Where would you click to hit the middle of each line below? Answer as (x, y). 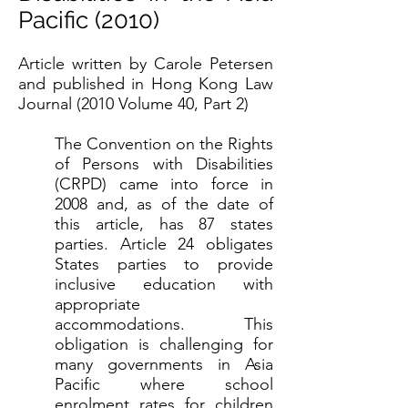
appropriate (97, 304)
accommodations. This (164, 324)
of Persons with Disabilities (164, 164)
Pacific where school (164, 384)
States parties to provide (164, 264)
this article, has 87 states (164, 224)
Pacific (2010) (89, 20)
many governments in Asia (164, 364)
